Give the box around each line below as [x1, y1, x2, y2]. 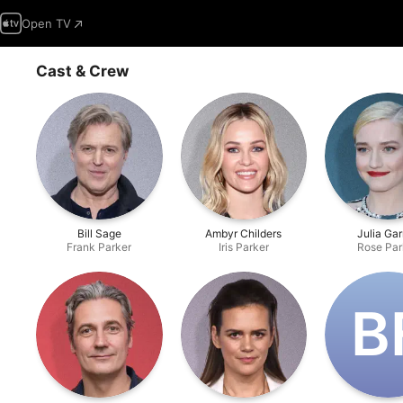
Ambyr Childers [205, 226, 282, 240]
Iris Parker [218, 239, 269, 254]
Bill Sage [76, 226, 121, 240]
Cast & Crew [36, 62, 129, 80]
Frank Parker [67, 239, 132, 254]
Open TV [22, 16, 71, 31]
